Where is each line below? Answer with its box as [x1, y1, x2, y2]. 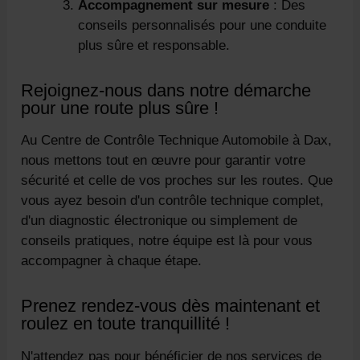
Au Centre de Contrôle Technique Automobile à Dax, [21, 133, 333, 149]
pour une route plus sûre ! [21, 97, 219, 118]
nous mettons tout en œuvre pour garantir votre [21, 153, 306, 169]
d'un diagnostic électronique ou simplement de [21, 213, 298, 229]
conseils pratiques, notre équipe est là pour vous [21, 233, 313, 249]
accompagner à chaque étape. [21, 253, 202, 269]
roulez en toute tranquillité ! [21, 313, 231, 334]
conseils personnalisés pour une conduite [78, 17, 327, 33]
